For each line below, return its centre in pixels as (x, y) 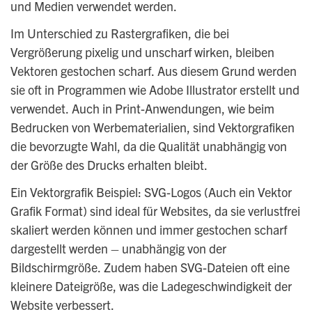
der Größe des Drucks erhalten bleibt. (109, 165)
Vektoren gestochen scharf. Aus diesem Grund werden (153, 71)
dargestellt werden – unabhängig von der (118, 249)
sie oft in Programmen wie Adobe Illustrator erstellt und (155, 90)
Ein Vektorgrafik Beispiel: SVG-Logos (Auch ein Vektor (151, 192)
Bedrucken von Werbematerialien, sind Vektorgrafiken (152, 127)
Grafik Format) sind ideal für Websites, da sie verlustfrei (155, 211)
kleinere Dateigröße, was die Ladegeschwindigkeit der (151, 286)
